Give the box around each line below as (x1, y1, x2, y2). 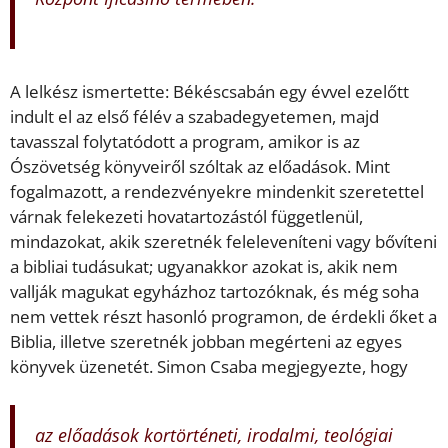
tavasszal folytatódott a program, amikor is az (10, 130, 360, 154)
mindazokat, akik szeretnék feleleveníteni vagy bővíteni (10, 230, 437, 254)
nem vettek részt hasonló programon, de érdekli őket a (10, 305, 437, 329)
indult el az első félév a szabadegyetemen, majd (10, 105, 379, 129)
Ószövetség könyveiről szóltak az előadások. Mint (10, 155, 390, 179)
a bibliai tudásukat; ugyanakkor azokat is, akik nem (10, 255, 398, 279)
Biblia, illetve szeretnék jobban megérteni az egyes (10, 330, 402, 354)
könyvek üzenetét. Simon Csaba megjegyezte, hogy (10, 355, 408, 379)
